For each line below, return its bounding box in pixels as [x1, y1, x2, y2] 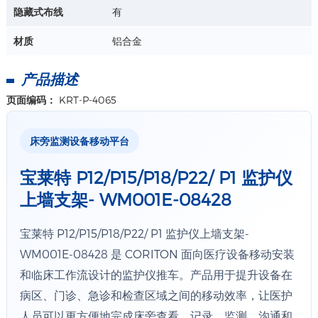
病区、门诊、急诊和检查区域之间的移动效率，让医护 [19, 288, 292, 302]
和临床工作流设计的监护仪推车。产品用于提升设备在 [19, 268, 292, 281]
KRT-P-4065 [58, 94, 116, 106]
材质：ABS [118, 1, 169, 13]
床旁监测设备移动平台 [29, 135, 129, 147]
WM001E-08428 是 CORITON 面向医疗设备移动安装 [19, 247, 295, 261]
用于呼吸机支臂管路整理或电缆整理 [118, 16, 278, 28]
